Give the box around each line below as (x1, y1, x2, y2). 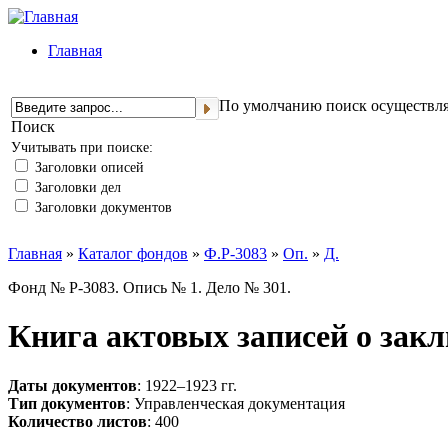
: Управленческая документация (126, 394, 345, 412)
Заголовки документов (31, 200, 172, 215)
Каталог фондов (78, 245, 188, 262)
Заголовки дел (31, 180, 121, 195)
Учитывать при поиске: (11, 140, 153, 155)
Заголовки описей (31, 160, 144, 175)
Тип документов (8, 394, 126, 412)
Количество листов (8, 412, 147, 430)
